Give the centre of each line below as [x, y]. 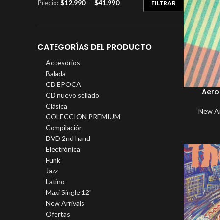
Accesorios [63, 63]
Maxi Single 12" [69, 192]
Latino [55, 181]
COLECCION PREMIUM [83, 117]
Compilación [64, 127]
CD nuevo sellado [72, 95]
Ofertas [58, 214]
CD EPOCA [63, 84]
